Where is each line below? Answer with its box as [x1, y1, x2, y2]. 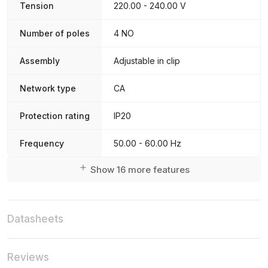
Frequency [20, 138, 64, 148]
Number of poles [20, 28, 90, 38]
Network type [20, 83, 76, 93]
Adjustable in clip [114, 56, 180, 66]
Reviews [7, 251, 49, 263]
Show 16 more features [90, 164, 190, 175]
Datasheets [7, 213, 63, 225]
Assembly [20, 56, 60, 66]
